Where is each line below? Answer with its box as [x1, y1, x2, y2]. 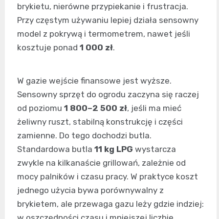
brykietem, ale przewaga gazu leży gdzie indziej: [17, 198, 204, 209]
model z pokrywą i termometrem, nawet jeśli [17, 28, 190, 39]
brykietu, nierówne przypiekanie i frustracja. [17, 1, 188, 11]
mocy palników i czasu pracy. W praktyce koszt [17, 171, 198, 181]
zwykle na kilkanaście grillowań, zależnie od [17, 157, 186, 168]
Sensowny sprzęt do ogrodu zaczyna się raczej [17, 89, 199, 99]
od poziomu [17, 103, 64, 113]
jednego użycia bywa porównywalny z [17, 185, 164, 195]
